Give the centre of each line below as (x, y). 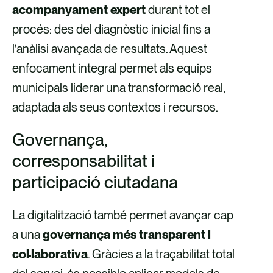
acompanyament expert (79, 9)
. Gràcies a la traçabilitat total (161, 254)
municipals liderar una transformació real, (119, 87)
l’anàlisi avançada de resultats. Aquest (110, 48)
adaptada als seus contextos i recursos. (115, 107)
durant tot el (178, 9)
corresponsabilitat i (83, 161)
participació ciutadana (95, 182)
